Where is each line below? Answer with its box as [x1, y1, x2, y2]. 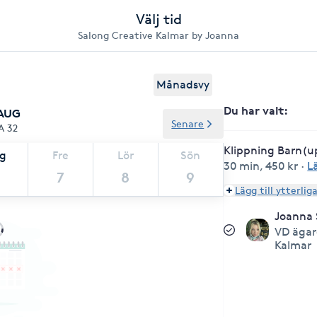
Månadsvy [156, 78, 210, 91]
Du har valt [224, 103, 284, 117]
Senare [171, 117, 204, 129]
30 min [224, 159, 260, 173]
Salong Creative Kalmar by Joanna [78, 29, 239, 41]
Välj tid [135, 11, 182, 28]
